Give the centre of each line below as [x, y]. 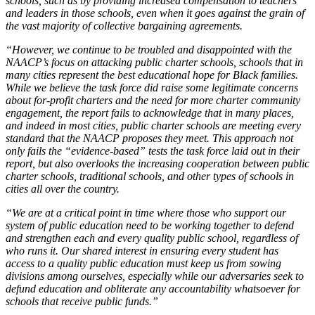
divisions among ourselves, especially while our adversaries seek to [155, 276]
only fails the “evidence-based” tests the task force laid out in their [153, 150]
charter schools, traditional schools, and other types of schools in [150, 176]
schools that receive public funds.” [82, 301]
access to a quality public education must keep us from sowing [143, 263]
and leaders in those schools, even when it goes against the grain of [155, 13]
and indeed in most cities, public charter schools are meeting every [153, 125]
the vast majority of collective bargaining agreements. [124, 25]
